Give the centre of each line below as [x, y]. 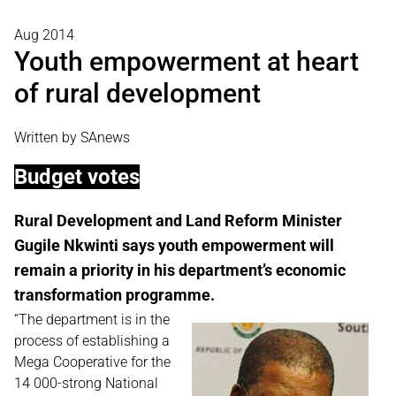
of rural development [137, 93]
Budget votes [77, 177]
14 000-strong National [86, 383]
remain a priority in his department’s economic [180, 270]
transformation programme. [114, 295]
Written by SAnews [72, 137]
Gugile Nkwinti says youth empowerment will [174, 245]
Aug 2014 [44, 35]
